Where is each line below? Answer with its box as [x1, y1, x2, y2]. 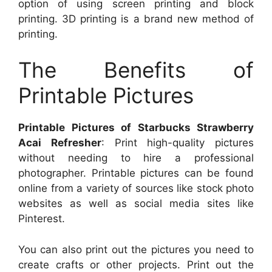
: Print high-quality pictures [101, 137, 254, 149]
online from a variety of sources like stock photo [18, 182, 254, 195]
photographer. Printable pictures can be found [18, 167, 254, 180]
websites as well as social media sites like [18, 197, 254, 210]
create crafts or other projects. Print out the [18, 258, 254, 271]
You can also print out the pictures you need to [18, 243, 254, 256]
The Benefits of [18, 57, 254, 83]
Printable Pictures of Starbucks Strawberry [18, 121, 254, 134]
